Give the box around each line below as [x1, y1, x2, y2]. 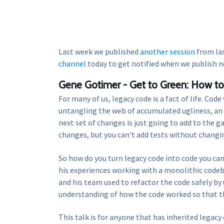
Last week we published [58, 46, 140, 56]
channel [58, 58, 86, 68]
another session [140, 46, 195, 56]
